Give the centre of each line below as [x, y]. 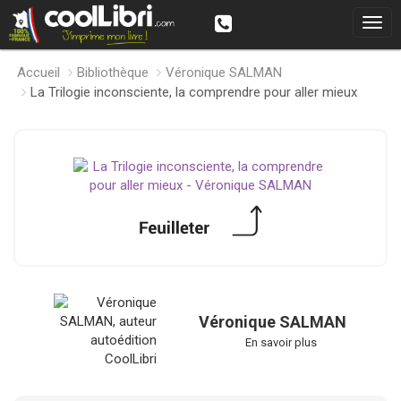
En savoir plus [281, 342]
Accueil [38, 73]
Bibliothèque [113, 73]
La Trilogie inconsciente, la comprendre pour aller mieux [194, 92]
